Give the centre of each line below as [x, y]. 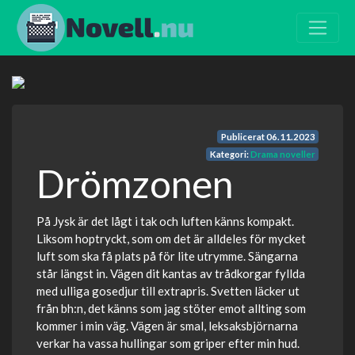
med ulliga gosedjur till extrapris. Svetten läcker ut [168, 291]
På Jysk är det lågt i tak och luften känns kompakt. [165, 221]
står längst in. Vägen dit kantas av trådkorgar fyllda [171, 273]
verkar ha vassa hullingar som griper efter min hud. [168, 343]
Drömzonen [135, 183]
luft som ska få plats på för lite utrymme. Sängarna [167, 256]
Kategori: [230, 155]
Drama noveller [282, 155]
